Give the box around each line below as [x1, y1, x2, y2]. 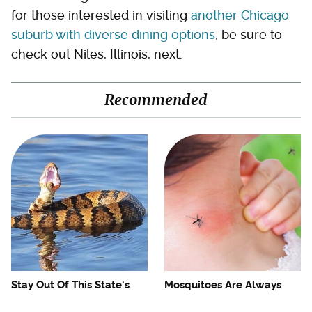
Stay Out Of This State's [11, 278, 130, 291]
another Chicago [191, 7, 289, 22]
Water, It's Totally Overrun [11, 292, 141, 306]
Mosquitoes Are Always [164, 278, 281, 291]
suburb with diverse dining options [11, 26, 215, 42]
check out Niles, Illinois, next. [11, 46, 182, 61]
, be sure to [215, 26, 282, 42]
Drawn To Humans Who [164, 292, 282, 306]
